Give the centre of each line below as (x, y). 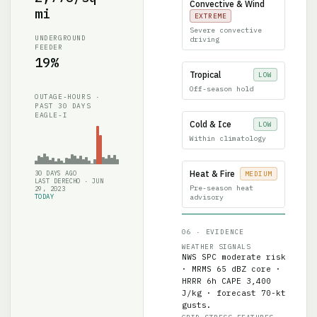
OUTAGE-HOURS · (68, 87)
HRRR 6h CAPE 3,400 (226, 271)
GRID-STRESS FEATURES (227, 308)
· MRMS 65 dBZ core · (231, 259)
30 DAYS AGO (56, 163)
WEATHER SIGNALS (216, 237)
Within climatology (227, 129)
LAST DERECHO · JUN (69, 171)
